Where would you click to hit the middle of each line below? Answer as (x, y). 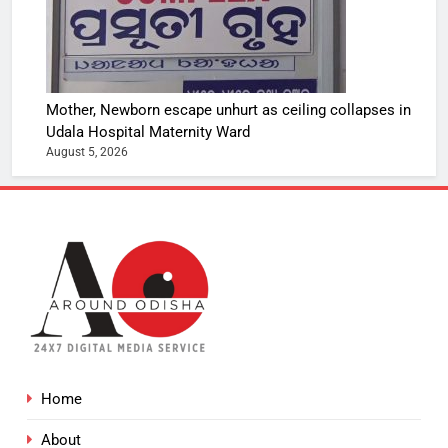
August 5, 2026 (87, 152)
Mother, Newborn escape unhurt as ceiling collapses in (228, 110)
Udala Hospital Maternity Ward (148, 132)
